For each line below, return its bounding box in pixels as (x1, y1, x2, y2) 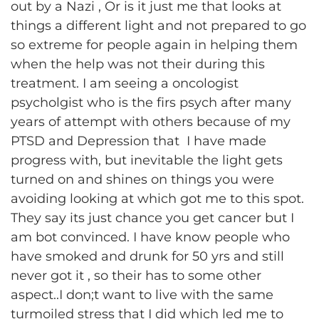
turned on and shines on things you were (11, 172, 274, 187)
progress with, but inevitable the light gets (11, 152, 283, 168)
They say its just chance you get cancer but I (11, 210, 294, 226)
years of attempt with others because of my (11, 114, 291, 130)
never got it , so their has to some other (11, 268, 261, 283)
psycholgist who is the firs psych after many (11, 95, 291, 110)
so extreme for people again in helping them (11, 37, 298, 53)
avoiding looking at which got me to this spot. (11, 191, 304, 206)
